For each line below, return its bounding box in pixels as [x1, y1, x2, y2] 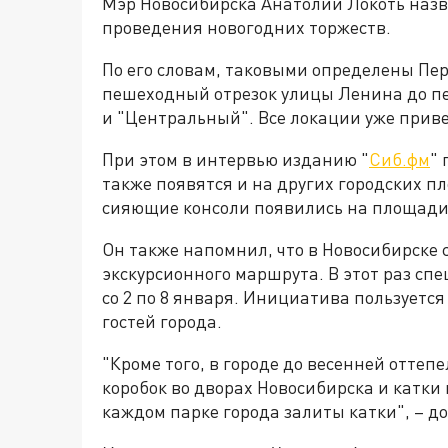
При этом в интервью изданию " [102, 148, 369, 170]
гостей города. [102, 310, 222, 332]
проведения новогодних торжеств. [102, 16, 391, 38]
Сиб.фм [369, 148, 430, 170]
